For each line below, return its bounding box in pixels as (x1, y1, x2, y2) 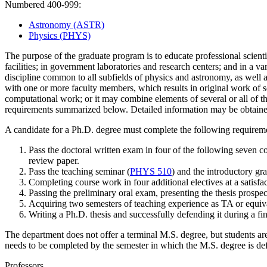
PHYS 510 (130, 166, 172, 177)
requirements (5, 104, 55, 115)
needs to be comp (5, 240, 70, 251)
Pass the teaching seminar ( (29, 166, 130, 177)
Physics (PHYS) (29, 30, 91, 41)
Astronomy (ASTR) (29, 20, 104, 30)
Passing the (29, 188, 73, 198)
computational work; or (5, 94, 95, 104)
